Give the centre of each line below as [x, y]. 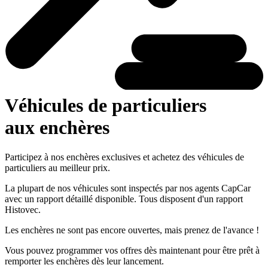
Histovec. [23, 209]
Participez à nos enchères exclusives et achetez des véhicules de [124, 157]
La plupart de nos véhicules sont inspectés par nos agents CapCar [128, 188]
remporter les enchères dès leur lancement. [84, 261]
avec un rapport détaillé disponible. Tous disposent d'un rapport [124, 199]
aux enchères [57, 128]
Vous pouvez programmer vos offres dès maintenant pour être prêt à [132, 250]
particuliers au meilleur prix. [57, 167]
